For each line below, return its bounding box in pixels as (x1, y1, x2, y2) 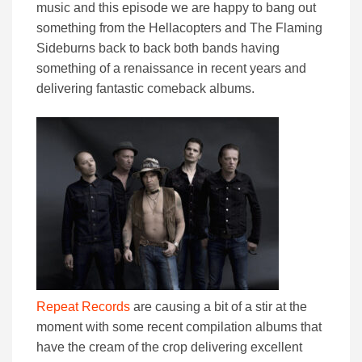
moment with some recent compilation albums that (36, 320, 322, 335)
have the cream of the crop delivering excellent (36, 340, 302, 355)
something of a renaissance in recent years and (36, 61, 306, 76)
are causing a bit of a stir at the (130, 300, 307, 314)
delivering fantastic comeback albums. (36, 82, 255, 96)
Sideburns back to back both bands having (36, 41, 280, 56)
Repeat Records (36, 300, 130, 314)
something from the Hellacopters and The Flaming (36, 21, 322, 36)
